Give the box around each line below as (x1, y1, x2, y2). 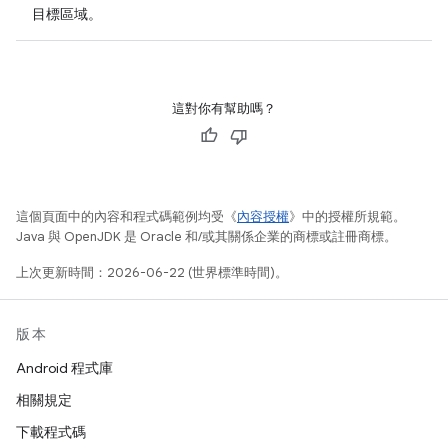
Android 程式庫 (16, 359, 113, 377)
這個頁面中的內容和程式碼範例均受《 (16, 208, 237, 225)
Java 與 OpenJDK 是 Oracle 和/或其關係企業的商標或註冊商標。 (16, 228, 397, 245)
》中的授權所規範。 (289, 208, 406, 225)
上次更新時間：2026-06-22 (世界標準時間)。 (16, 264, 288, 281)
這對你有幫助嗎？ (172, 100, 276, 117)
